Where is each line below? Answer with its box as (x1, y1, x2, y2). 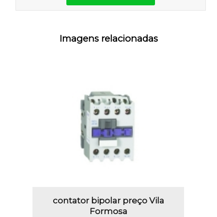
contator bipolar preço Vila (52, 195, 164, 205)
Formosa (89, 206, 127, 216)
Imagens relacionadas (59, 32, 158, 44)
